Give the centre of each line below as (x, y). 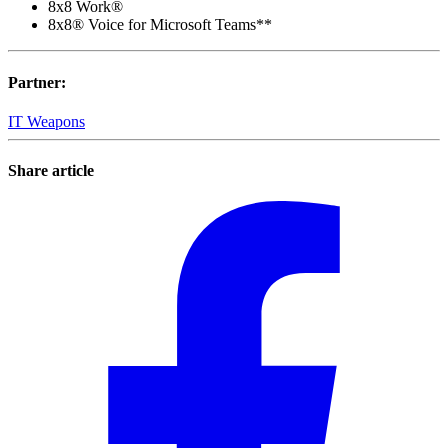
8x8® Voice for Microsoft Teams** (160, 25)
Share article (51, 171)
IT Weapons (46, 121)
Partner (34, 82)
